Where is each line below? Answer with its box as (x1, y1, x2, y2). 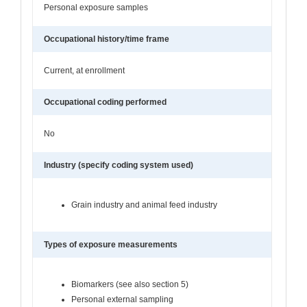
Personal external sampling (71, 294, 173, 304)
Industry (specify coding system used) (44, 160, 193, 170)
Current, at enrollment (44, 65, 125, 75)
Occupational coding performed (44, 97, 167, 107)
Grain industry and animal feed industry (71, 199, 217, 210)
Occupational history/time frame (44, 34, 169, 44)
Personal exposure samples (44, 2, 148, 12)
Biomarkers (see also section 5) (71, 279, 188, 289)
